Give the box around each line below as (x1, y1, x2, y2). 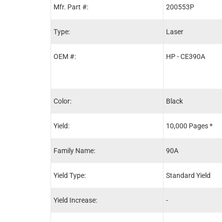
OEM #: (54, 52, 76, 60)
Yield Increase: (54, 196, 97, 204)
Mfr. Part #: (54, 2, 88, 11)
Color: (54, 97, 71, 105)
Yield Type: (54, 171, 86, 179)
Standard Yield (166, 171, 211, 179)
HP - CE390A (166, 52, 205, 60)
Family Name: (54, 146, 95, 155)
